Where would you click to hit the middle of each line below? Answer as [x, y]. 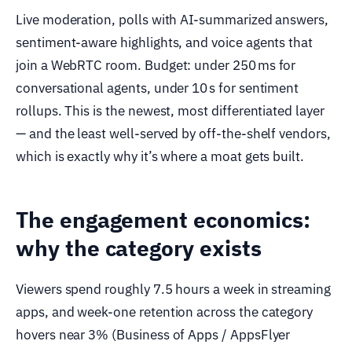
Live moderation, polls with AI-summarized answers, [172, 19]
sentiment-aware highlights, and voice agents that [165, 42]
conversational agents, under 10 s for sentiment [158, 88]
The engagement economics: [163, 219]
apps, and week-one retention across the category [165, 312]
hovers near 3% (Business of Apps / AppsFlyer [153, 334]
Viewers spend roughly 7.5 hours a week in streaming [173, 289]
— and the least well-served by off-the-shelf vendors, [173, 133]
